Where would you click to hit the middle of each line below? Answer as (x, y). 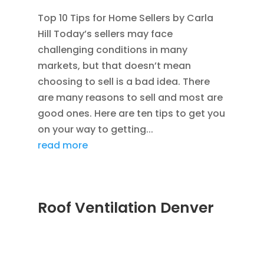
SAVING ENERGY (70, 256)
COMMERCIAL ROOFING (172, 223)
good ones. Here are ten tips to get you (131, 114)
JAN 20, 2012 (64, 223)
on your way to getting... (95, 130)
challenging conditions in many (112, 50)
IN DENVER (58, 240)
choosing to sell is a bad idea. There (123, 82)
